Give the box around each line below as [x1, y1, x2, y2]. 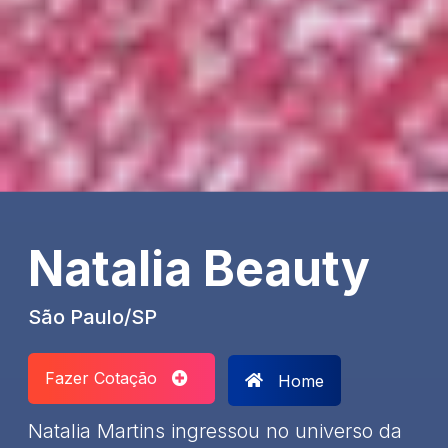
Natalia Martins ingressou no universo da [28, 418, 402, 443]
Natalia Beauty [28, 238, 370, 298]
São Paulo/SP [28, 304, 157, 329]
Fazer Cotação [45, 368, 172, 389]
